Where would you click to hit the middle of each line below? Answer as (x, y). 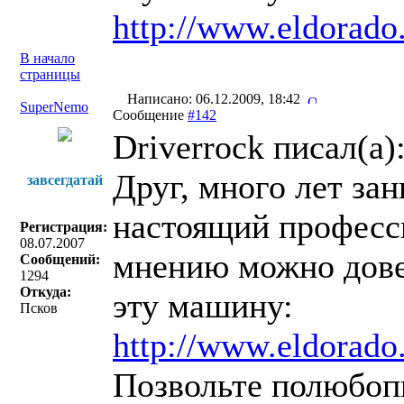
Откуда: (46, 292)
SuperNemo (54, 107)
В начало (47, 58)
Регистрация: (64, 227)
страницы (50, 74)
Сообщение (150, 115)
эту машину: (203, 306)
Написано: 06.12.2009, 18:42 (216, 99)
